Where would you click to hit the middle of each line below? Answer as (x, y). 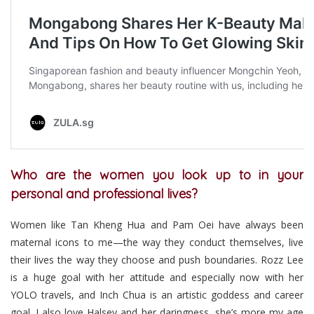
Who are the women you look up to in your (157, 175)
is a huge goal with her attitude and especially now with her (157, 278)
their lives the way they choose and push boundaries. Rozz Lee (157, 260)
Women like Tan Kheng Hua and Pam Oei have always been (157, 225)
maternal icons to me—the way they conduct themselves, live (157, 243)
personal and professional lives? (104, 194)
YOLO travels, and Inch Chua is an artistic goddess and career (157, 295)
